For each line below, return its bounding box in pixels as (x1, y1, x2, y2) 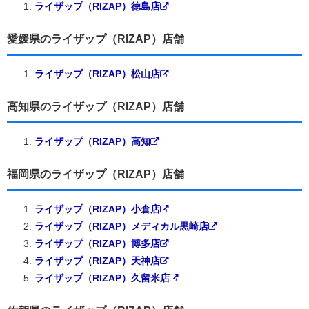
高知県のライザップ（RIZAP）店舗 (7, 100, 184, 112)
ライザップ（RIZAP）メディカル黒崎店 (34, 220, 208, 232)
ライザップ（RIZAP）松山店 (34, 68, 160, 79)
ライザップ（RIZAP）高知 (34, 135, 150, 147)
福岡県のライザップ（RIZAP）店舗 (7, 168, 184, 180)
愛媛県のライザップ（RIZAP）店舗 (7, 32, 184, 45)
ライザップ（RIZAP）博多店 (34, 237, 160, 249)
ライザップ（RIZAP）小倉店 (34, 203, 160, 215)
